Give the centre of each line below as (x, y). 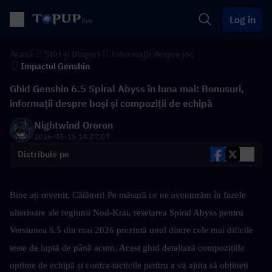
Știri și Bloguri (72, 54)
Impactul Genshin (55, 66)
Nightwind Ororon (73, 125)
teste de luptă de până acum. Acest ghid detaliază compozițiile (127, 248)
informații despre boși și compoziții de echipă (111, 103)
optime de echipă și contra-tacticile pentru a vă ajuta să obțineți (129, 265)
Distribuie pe (44, 154)
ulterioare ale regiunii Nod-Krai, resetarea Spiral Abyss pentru (127, 212)
